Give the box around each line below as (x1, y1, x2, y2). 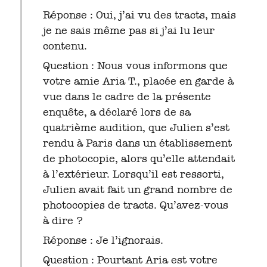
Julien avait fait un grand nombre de (42, 184, 232, 196)
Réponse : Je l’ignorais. (42, 234, 163, 247)
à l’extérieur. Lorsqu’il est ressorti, (42, 168, 224, 181)
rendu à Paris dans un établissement (42, 137, 232, 150)
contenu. (42, 40, 87, 52)
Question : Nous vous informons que (42, 60, 228, 72)
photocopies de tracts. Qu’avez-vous (42, 199, 228, 212)
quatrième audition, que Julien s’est (42, 122, 229, 134)
